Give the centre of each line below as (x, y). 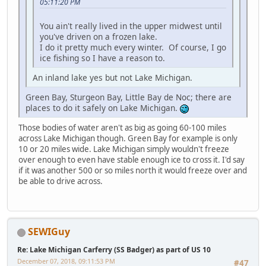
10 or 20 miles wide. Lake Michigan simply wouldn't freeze (124, 149)
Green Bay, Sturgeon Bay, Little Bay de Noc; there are (129, 97)
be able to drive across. (61, 181)
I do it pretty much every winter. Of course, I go (133, 47)
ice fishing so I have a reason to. (102, 58)
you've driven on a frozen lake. (99, 37)
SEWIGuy (49, 232)
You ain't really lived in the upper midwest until (131, 26)
